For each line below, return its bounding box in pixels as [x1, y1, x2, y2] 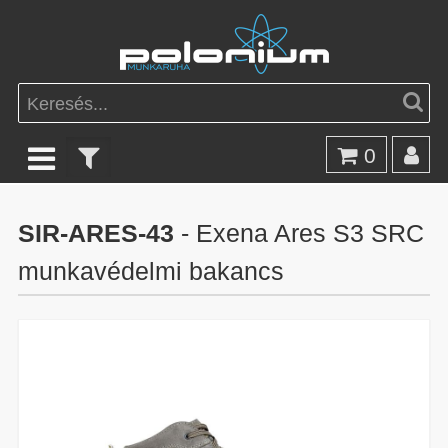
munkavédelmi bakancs [17, 252, 284, 287]
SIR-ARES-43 [17, 214, 174, 249]
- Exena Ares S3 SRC [173, 214, 424, 249]
